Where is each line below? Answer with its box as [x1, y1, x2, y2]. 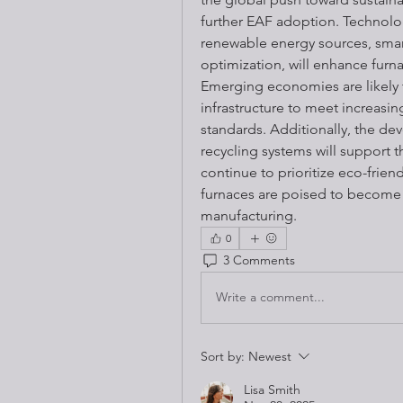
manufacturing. [201, 206, 297, 224]
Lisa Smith [244, 381, 300, 398]
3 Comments [223, 252, 295, 269]
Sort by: [201, 347, 245, 364]
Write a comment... [216, 289, 325, 306]
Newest [248, 347, 291, 364]
